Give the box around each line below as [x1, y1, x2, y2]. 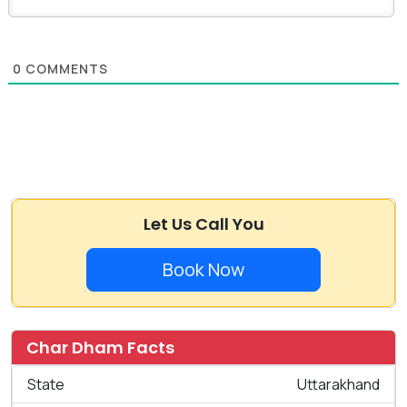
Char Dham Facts [26, 335, 174, 359]
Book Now [163, 256, 244, 282]
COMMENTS [22, 59, 108, 77]
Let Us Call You [143, 212, 264, 235]
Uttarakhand [297, 373, 380, 394]
